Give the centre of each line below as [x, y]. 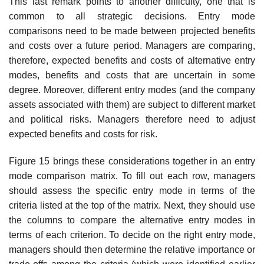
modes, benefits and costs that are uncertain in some [132, 75]
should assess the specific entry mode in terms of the [132, 190]
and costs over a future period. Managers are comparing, [132, 45]
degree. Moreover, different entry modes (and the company [132, 90]
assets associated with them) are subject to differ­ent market [132, 104]
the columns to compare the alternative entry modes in [132, 220]
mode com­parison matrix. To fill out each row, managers [132, 176]
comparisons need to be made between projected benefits [132, 31]
